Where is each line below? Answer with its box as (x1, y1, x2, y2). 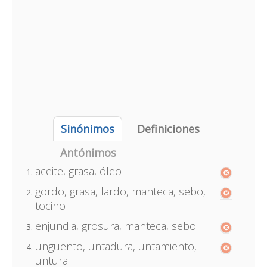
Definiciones (136, 122, 200, 136)
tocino (35, 198, 66, 213)
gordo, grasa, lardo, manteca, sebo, (35, 184, 206, 198)
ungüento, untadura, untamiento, (35, 239, 197, 253)
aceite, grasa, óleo (35, 164, 122, 178)
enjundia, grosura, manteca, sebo (35, 219, 196, 233)
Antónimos (60, 145, 116, 160)
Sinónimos (60, 122, 114, 136)
